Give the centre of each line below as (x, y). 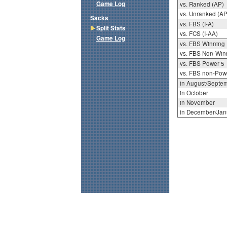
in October (194, 93)
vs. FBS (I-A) (197, 24)
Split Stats (111, 28)
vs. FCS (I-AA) (199, 34)
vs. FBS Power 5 (202, 64)
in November (197, 103)
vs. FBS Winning (202, 44)
